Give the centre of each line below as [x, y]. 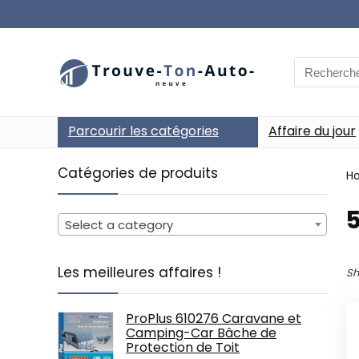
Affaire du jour [312, 131]
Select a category [119, 224]
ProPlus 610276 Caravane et [214, 318]
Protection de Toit [183, 347]
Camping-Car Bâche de [201, 333]
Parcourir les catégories [143, 131]
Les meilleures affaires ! [139, 272]
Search [314, 65]
